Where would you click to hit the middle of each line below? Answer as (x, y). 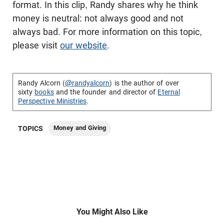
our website (83, 45)
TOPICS (31, 128)
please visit (36, 45)
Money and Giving (80, 128)
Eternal (169, 92)
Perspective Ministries (52, 101)
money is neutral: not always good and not (98, 18)
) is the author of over (144, 83)
